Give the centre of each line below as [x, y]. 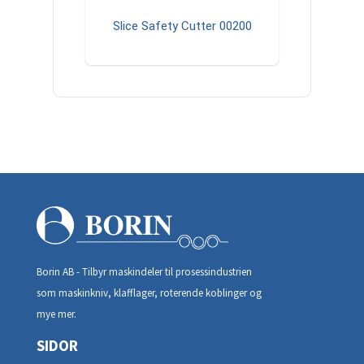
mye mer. [56, 314]
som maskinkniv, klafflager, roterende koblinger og [149, 292]
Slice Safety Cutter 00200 [182, 26]
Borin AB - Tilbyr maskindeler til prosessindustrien [144, 271]
